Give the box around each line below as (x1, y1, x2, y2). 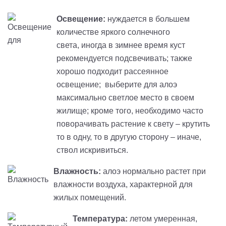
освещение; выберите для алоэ (56, 80, 177, 89)
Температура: (73, 214, 128, 223)
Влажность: (53, 167, 101, 176)
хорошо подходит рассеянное (56, 67, 168, 76)
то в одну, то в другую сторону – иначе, (56, 133, 201, 142)
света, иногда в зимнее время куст (56, 41, 185, 50)
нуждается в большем (105, 15, 190, 24)
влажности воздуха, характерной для (53, 180, 193, 189)
